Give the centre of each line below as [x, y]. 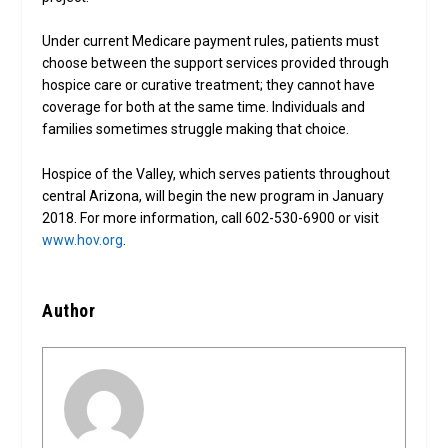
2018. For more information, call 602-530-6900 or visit [211, 217]
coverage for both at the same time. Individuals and [204, 107]
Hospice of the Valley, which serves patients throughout [216, 173]
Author [69, 311]
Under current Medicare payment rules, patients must [211, 41]
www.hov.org [83, 239]
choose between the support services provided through [216, 63]
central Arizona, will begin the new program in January [213, 195]
